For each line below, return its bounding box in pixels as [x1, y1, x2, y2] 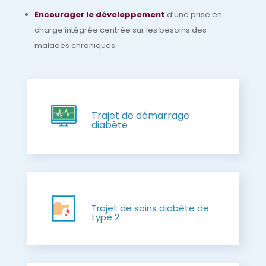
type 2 [91, 210, 119, 223]
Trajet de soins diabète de [91, 201, 209, 214]
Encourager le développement [34, 8, 165, 20]
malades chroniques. [34, 39, 117, 51]
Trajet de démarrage [91, 108, 189, 122]
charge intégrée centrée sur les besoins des [34, 24, 207, 36]
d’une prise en [164, 8, 222, 20]
